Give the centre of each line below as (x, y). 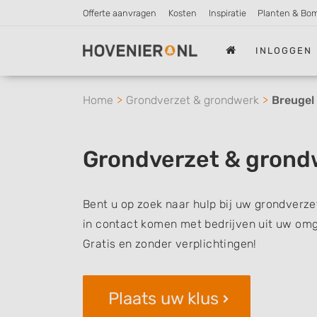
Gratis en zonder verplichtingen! (170, 244)
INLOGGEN (284, 50)
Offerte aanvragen (120, 13)
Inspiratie (227, 13)
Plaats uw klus (163, 299)
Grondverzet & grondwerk (192, 100)
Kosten (182, 13)
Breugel (293, 100)
